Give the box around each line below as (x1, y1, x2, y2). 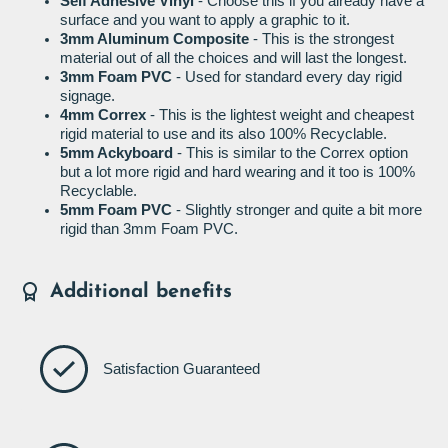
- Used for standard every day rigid (172, 69, 402, 86)
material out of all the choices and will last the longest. (60, 50, 407, 67)
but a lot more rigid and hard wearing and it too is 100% (60, 164, 415, 181)
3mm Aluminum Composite (60, 31, 253, 48)
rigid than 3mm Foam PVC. (60, 221, 238, 238)
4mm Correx (60, 107, 146, 124)
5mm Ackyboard (60, 145, 173, 162)
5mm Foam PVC (60, 202, 172, 219)
